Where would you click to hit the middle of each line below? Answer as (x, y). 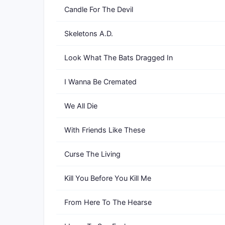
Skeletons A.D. (89, 33)
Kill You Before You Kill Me (108, 178)
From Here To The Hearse (108, 202)
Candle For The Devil (99, 9)
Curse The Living (92, 154)
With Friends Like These (105, 130)
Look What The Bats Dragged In (119, 58)
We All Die (81, 106)
